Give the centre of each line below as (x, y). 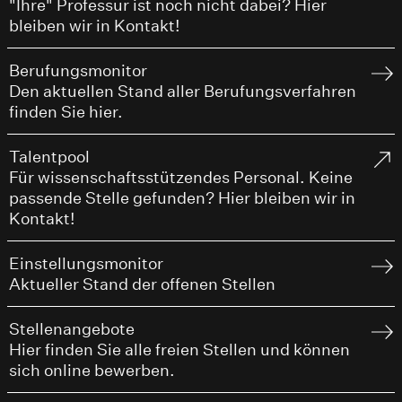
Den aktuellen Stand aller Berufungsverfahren (183, 92)
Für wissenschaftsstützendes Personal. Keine (181, 178)
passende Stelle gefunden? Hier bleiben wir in (182, 198)
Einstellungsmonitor (86, 264)
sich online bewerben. (92, 371)
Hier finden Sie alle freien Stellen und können (179, 350)
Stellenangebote (72, 329)
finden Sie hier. (66, 112)
